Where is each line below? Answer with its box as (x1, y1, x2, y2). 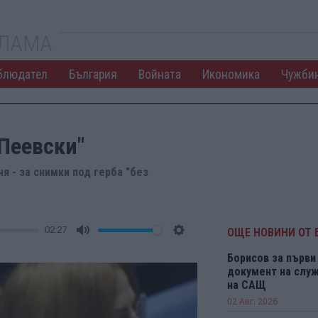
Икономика (202, 67, 260, 82)
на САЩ (226, 278, 266, 292)
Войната (138, 67, 181, 82)
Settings (178, 239, 220, 253)
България (68, 67, 117, 82)
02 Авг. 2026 (226, 297, 278, 307)
